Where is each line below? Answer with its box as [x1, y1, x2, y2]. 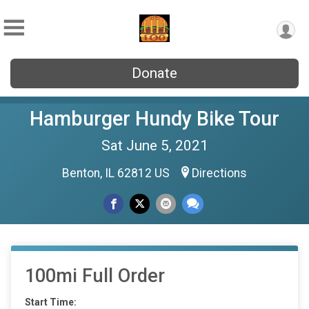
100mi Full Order [25, 265, 165, 287]
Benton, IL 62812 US [62, 166, 172, 180]
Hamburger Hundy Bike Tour [30, 107, 279, 130]
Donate [132, 65, 177, 81]
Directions [192, 166, 247, 180]
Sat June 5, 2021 [101, 137, 208, 154]
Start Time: [25, 297, 77, 308]
